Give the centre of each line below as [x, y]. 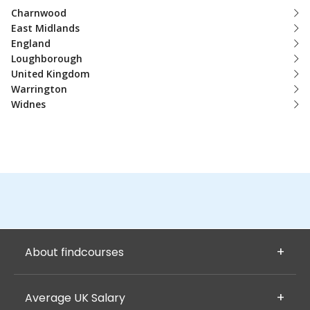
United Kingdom [51, 74]
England [31, 43]
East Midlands [45, 28]
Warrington [39, 89]
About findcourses [74, 252]
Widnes [28, 104]
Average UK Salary [75, 298]
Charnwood [39, 13]
